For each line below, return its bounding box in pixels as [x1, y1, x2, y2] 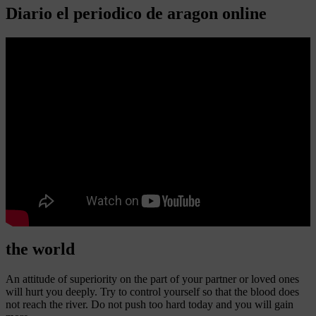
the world [6, 240, 75, 259]
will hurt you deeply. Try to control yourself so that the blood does [6, 286, 299, 298]
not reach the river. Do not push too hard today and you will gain [6, 298, 293, 311]
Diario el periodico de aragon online [6, 4, 267, 23]
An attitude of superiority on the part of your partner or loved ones [6, 273, 299, 286]
